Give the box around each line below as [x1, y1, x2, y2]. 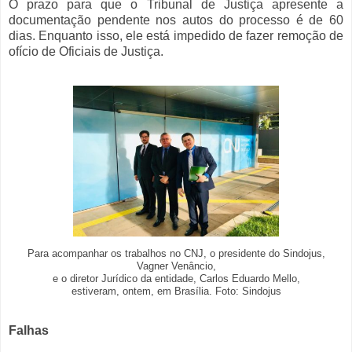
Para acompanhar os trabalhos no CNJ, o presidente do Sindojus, [27, 248, 325, 260]
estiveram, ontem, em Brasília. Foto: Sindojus [71, 286, 281, 298]
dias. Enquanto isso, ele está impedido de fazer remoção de [9, 29, 343, 43]
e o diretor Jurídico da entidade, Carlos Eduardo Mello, [52, 273, 300, 285]
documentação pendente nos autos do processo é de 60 [9, 13, 343, 27]
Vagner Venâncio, [136, 261, 216, 273]
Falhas [9, 324, 49, 337]
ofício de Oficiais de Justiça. [9, 45, 163, 59]
